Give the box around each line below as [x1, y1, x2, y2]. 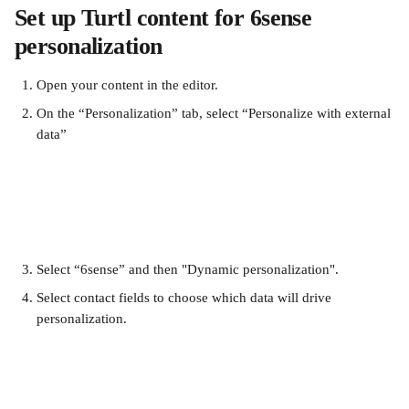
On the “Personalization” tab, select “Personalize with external [37, 106, 394, 121]
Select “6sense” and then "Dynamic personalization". [37, 262, 339, 277]
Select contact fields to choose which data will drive [37, 290, 335, 305]
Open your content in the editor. [37, 78, 218, 92]
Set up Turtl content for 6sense [15, 5, 318, 31]
